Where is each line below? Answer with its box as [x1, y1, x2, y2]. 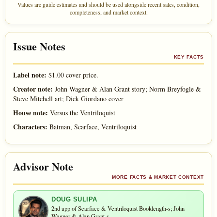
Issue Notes [13, 38, 65, 55]
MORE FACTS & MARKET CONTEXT [112, 174, 204, 180]
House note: [13, 108, 48, 118]
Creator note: [13, 84, 53, 94]
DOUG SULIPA [51, 196, 97, 203]
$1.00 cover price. [46, 70, 98, 80]
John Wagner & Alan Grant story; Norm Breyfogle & [53, 84, 201, 94]
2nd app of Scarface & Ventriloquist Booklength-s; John [51, 204, 185, 213]
